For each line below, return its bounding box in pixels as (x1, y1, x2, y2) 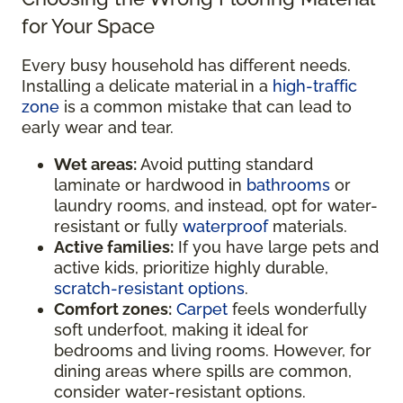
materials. (268, 216, 347, 236)
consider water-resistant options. (54, 381, 306, 401)
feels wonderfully (228, 299, 367, 318)
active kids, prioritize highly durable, (54, 257, 328, 277)
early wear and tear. (22, 117, 174, 137)
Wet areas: (54, 154, 137, 174)
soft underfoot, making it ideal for (54, 319, 309, 339)
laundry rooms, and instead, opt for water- (54, 195, 378, 215)
